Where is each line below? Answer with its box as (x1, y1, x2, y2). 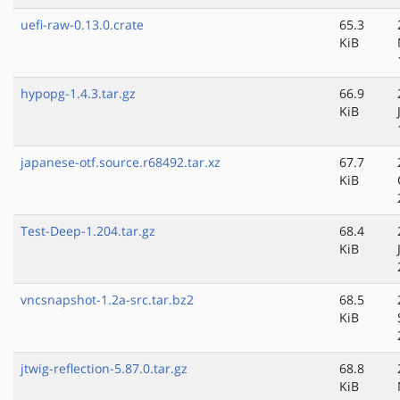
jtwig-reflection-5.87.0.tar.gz (21, 360, 187, 378)
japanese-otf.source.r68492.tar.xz (21, 154, 221, 171)
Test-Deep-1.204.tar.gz (21, 222, 155, 240)
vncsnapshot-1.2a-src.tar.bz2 (21, 291, 194, 309)
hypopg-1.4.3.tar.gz (21, 85, 136, 103)
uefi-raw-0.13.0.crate (21, 16, 144, 34)
